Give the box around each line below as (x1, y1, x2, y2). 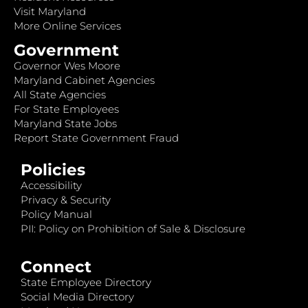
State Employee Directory (21, 276, 151, 289)
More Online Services (14, 19, 121, 33)
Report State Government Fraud (14, 131, 179, 145)
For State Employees (14, 102, 119, 116)
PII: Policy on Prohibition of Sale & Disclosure (21, 221, 245, 235)
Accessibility (21, 178, 82, 192)
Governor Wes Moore (14, 59, 120, 73)
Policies (21, 159, 85, 179)
